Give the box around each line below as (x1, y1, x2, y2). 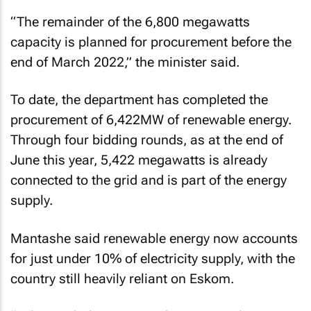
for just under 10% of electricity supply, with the (10, 250, 295, 267)
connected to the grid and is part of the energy (10, 172, 287, 188)
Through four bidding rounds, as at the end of (10, 132, 283, 148)
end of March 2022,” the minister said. (10, 53, 239, 70)
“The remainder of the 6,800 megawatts (10, 13, 250, 30)
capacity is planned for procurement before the (10, 33, 292, 50)
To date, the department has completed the (10, 92, 268, 108)
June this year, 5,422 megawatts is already (10, 152, 267, 168)
